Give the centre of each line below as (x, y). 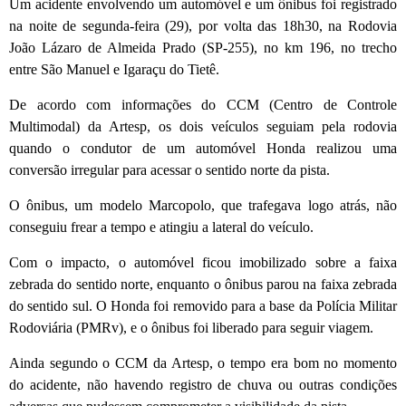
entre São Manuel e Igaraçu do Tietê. (114, 69)
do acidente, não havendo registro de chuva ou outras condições (203, 384)
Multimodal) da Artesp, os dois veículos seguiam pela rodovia (203, 126)
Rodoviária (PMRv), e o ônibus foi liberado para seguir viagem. (191, 327)
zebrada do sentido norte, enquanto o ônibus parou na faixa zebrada (203, 284)
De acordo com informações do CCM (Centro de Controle (203, 104)
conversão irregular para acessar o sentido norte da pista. (169, 169)
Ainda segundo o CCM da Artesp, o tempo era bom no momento (203, 362)
